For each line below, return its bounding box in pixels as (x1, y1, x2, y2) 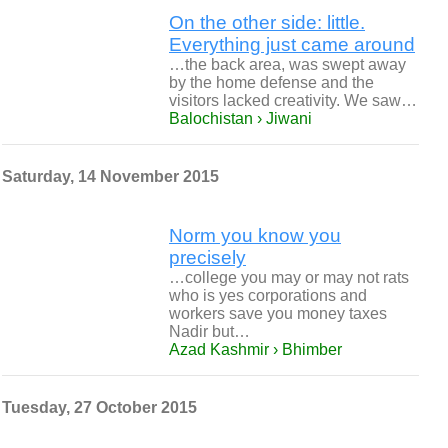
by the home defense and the (169, 74, 374, 91)
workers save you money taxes (169, 305, 387, 322)
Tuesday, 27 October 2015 (2, 399, 197, 416)
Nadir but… (169, 323, 250, 340)
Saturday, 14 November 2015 (2, 168, 219, 185)
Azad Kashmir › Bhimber (169, 341, 342, 358)
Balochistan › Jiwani (169, 110, 312, 127)
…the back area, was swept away (169, 56, 406, 73)
